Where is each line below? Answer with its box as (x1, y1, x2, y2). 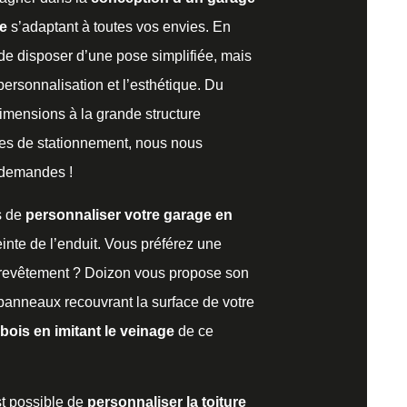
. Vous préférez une (97, 235, 222, 252)
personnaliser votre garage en (25, 206, 233, 223)
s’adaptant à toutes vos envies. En (7, 19, 231, 35)
